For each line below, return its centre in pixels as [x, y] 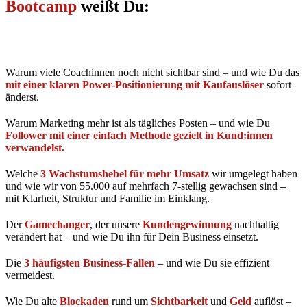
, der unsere [116, 224]
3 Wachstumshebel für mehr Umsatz [125, 173]
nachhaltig [255, 224]
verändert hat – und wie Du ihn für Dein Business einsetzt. [132, 236]
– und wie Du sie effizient [212, 262]
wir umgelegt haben [253, 173]
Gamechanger [57, 224]
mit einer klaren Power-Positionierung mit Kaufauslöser [135, 84]
